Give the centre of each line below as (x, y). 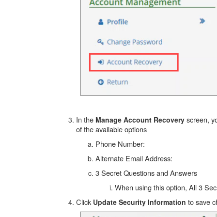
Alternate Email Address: (134, 158)
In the (86, 119)
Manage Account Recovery (140, 120)
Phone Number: (121, 144)
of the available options (111, 129)
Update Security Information (139, 202)
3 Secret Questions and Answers (146, 173)
